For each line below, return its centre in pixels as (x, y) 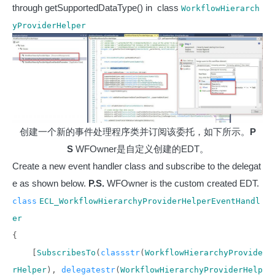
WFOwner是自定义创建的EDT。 (141, 149)
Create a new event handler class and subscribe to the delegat (137, 166)
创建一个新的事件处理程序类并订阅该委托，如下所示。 (134, 131)
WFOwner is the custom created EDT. (182, 183)
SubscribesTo (66, 252)
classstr (120, 252)
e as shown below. (49, 183)
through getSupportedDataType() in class (97, 7)
